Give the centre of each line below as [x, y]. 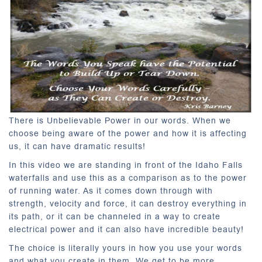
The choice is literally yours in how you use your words [125, 248]
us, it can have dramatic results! [77, 146]
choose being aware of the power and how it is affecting [128, 134]
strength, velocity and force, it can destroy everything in [128, 204]
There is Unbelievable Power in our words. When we [120, 121]
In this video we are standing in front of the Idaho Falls [126, 165]
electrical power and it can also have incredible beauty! [126, 230]
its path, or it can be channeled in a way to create [115, 217]
